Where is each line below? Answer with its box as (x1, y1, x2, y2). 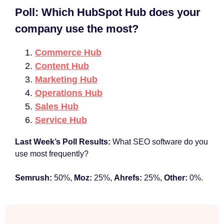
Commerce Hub (35, 47, 101, 57)
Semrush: (15, 173, 52, 182)
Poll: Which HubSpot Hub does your (15, 6, 200, 18)
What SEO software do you (112, 137, 208, 146)
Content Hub (35, 61, 89, 71)
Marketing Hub (35, 74, 97, 84)
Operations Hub (35, 88, 102, 98)
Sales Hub (35, 101, 78, 111)
